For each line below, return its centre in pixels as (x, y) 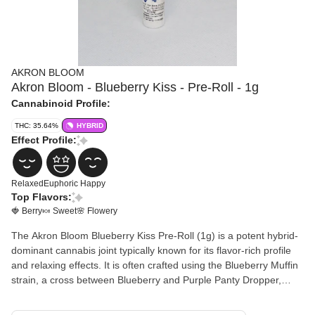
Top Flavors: (41, 197)
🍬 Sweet (59, 211)
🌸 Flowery (97, 211)
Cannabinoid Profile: (61, 103)
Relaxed (27, 184)
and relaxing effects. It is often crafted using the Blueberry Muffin (155, 265)
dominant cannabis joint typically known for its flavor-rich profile (151, 250)
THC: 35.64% (37, 126)
